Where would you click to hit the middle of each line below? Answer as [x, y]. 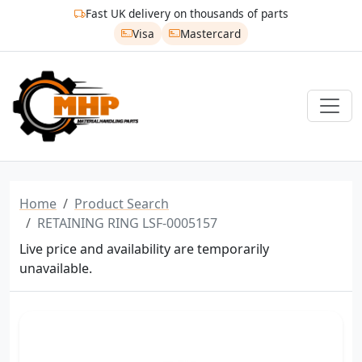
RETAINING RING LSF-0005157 [127, 223]
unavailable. [56, 268]
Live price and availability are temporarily [144, 248]
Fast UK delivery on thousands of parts [187, 14]
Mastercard [210, 33]
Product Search [122, 203]
